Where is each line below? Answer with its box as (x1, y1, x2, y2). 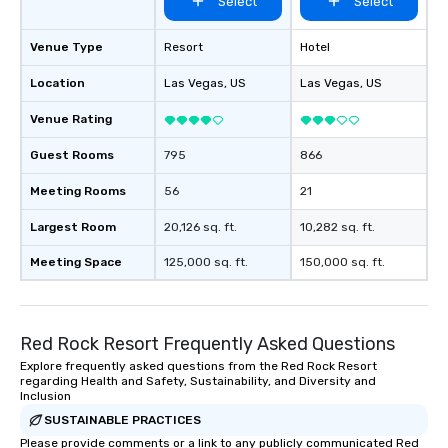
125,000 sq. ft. (164, 255, 248, 270)
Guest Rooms (30, 148, 114, 163)
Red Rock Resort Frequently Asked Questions (20, 333, 395, 356)
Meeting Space (30, 255, 122, 270)
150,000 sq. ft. (300, 255, 385, 270)
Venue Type (30, 40, 103, 55)
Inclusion (20, 389, 71, 404)
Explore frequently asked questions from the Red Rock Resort (20, 359, 377, 374)
